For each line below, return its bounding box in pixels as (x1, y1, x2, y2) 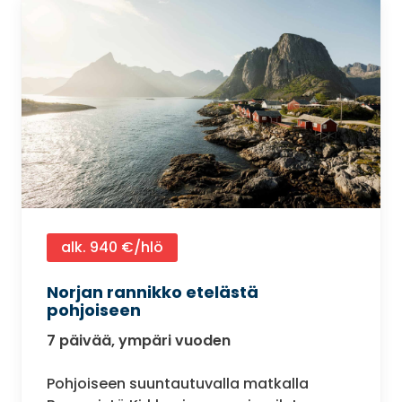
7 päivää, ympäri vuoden (47, 329, 231, 351)
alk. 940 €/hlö (61, 236, 163, 258)
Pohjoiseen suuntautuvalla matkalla (47, 372, 309, 394)
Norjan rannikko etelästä (47, 280, 258, 303)
